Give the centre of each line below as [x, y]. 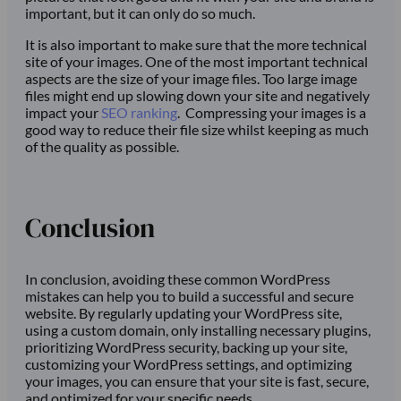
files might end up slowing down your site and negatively [197, 95]
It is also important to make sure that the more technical [196, 44]
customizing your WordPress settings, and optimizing [188, 363]
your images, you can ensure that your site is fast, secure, [197, 380]
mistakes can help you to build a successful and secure [189, 295]
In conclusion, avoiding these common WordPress [178, 278]
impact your [63, 112]
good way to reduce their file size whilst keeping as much [197, 129]
